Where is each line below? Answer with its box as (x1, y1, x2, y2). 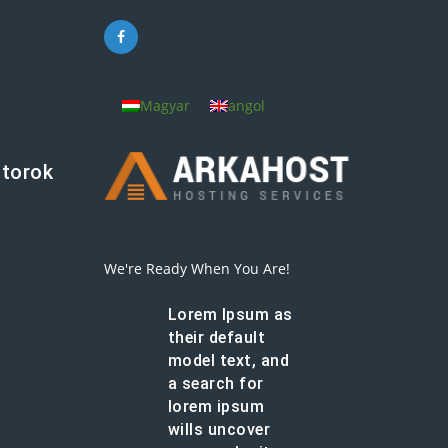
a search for (167, 373, 264, 393)
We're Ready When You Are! (103, 258, 290, 278)
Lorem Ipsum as (167, 304, 293, 324)
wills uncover (167, 419, 271, 439)
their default (167, 327, 266, 347)
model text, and (167, 350, 290, 370)
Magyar (139, 95, 190, 115)
